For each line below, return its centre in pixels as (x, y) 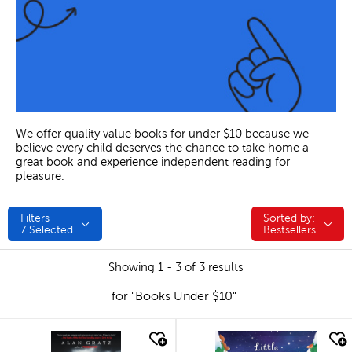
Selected (49, 230)
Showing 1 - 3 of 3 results (176, 268)
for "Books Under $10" (174, 296)
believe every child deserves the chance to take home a (162, 148)
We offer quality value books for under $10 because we (162, 134)
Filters (35, 218)
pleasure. (40, 176)
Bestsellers (290, 230)
